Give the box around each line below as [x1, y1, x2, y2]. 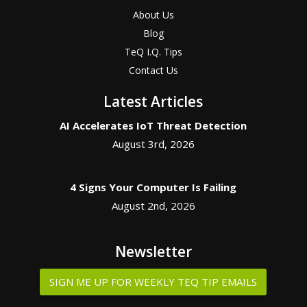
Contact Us [128, 64, 178, 77]
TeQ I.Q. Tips [124, 45, 182, 58]
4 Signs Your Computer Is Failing [70, 180, 237, 194]
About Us [132, 8, 174, 21]
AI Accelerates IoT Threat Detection [60, 119, 247, 132]
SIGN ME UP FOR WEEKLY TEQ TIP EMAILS [49, 275, 258, 288]
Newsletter [114, 242, 192, 261]
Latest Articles [103, 92, 204, 111]
